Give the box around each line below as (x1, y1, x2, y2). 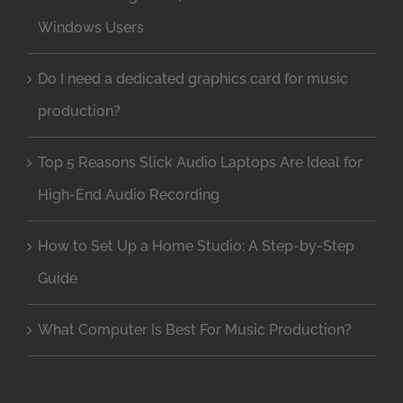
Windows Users (38, 19, 144, 37)
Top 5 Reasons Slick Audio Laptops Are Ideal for (38, 154, 363, 172)
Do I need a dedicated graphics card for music (38, 70, 348, 88)
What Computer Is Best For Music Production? (38, 321, 352, 339)
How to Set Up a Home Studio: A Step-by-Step (38, 237, 354, 255)
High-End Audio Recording (38, 186, 219, 204)
